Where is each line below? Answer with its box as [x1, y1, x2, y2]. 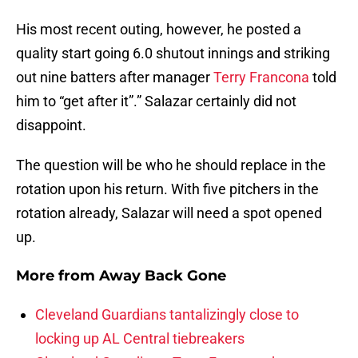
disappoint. [16, 117, 86, 134]
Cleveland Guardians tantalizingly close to [35, 306, 299, 324]
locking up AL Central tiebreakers [35, 330, 245, 348]
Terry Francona [213, 69, 309, 86]
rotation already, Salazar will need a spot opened [16, 205, 322, 222]
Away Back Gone [99, 267, 226, 285]
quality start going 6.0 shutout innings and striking [16, 45, 330, 62]
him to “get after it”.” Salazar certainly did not [16, 93, 296, 110]
